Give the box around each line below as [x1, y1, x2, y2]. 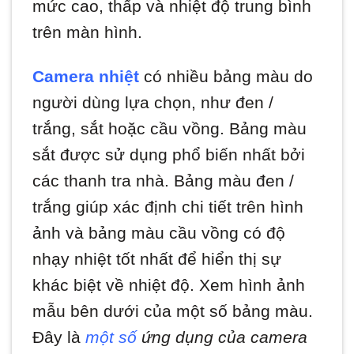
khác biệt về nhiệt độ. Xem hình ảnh [32, 276, 306, 295]
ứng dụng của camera [137, 328, 308, 347]
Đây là [32, 328, 86, 347]
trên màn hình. [32, 23, 143, 42]
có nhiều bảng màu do [139, 67, 314, 86]
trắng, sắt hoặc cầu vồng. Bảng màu [32, 119, 307, 138]
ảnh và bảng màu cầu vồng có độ [32, 224, 286, 243]
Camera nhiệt [32, 67, 140, 86]
